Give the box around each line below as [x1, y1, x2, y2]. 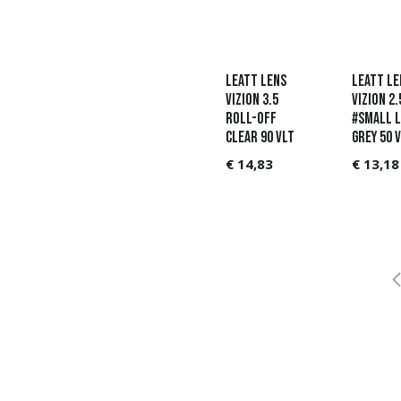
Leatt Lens [226, 72, 287, 91]
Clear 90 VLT [226, 128, 295, 148]
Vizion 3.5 [226, 90, 279, 110]
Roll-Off [226, 109, 277, 129]
